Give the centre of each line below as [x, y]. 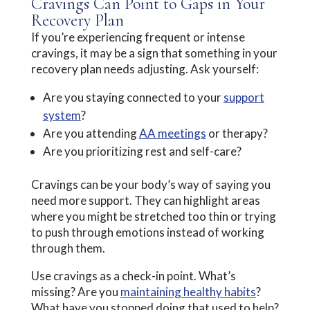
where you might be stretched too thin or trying [153, 216]
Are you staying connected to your [133, 97]
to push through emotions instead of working [147, 232]
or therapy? [238, 133]
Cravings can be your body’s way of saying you [151, 184]
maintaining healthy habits [188, 291]
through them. [68, 248]
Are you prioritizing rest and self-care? [142, 151]
